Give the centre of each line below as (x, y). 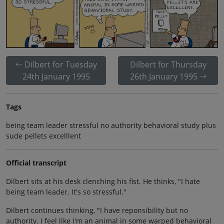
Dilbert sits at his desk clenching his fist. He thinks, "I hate (103, 181)
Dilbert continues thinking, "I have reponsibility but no (97, 210)
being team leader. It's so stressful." (66, 191)
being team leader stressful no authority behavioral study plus (111, 125)
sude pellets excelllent (43, 135)
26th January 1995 (163, 76)
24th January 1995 (56, 76)
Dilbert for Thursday (168, 64)
